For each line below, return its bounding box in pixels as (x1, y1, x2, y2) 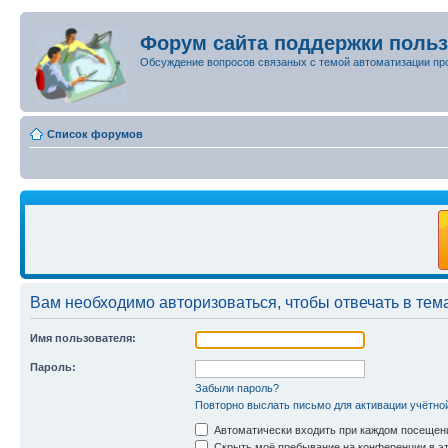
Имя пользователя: (30, 332, 136, 344)
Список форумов (47, 128, 143, 140)
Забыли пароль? (195, 382, 279, 394)
